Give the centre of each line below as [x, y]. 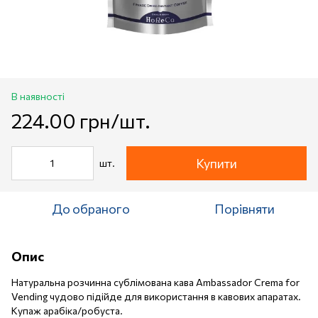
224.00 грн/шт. [81, 120]
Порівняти [244, 208]
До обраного [91, 208]
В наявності [38, 96]
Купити [216, 163]
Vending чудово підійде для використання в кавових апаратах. [156, 296]
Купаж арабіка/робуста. [67, 310]
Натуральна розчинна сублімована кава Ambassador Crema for [155, 282]
